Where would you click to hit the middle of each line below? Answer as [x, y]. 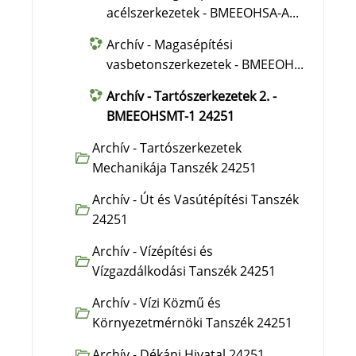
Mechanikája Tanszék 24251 [175, 168]
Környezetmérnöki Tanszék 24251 [193, 323]
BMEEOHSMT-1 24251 [171, 116]
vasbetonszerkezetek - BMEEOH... [205, 64]
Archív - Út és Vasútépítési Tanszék [196, 199]
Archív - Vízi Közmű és [157, 303]
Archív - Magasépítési [170, 44]
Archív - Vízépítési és [153, 251]
